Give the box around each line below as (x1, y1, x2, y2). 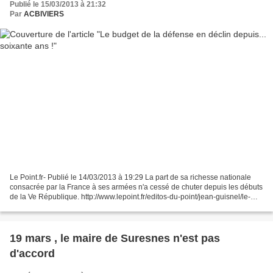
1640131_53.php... (10, 211, 73, 221)
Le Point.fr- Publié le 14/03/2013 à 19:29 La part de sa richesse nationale (10, 172, 251, 182)
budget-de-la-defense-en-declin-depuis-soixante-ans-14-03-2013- (10, 202, 229, 211)
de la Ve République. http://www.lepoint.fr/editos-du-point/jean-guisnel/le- (10, 192, 250, 201)
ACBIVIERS (24, 10, 64, 18)
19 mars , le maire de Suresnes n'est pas (10, 232, 220, 244)
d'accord (10, 247, 55, 260)
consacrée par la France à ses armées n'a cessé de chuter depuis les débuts (10, 182, 263, 191)
